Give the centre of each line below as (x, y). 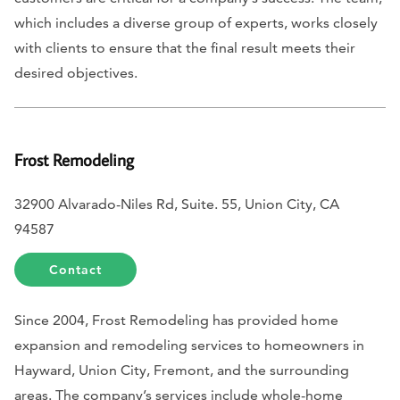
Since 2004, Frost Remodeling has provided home (176, 320)
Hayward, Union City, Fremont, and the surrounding (182, 370)
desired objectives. (76, 73)
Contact (76, 269)
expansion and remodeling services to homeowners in (189, 345)
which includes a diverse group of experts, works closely (196, 23)
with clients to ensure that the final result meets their (185, 48)
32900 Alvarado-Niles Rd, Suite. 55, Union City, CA (177, 204)
